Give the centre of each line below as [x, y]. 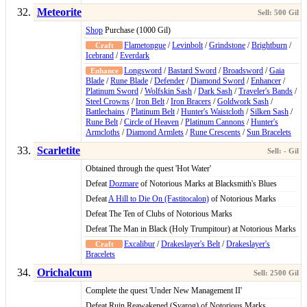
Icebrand [100, 56]
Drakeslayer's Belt [191, 244]
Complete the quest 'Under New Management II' [164, 291]
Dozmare [124, 184]
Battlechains [105, 112]
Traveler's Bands [266, 91]
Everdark [135, 56]
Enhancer [266, 81]
